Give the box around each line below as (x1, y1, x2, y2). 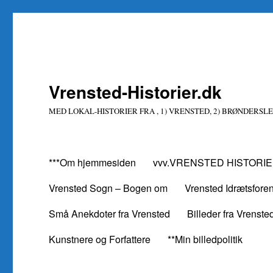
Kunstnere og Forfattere (49, 232, 151, 246)
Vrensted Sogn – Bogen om (49, 180, 168, 195)
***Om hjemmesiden (49, 155, 136, 169)
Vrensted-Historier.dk (49, 79, 222, 104)
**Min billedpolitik (168, 232, 243, 246)
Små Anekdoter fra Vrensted (49, 206, 171, 221)
